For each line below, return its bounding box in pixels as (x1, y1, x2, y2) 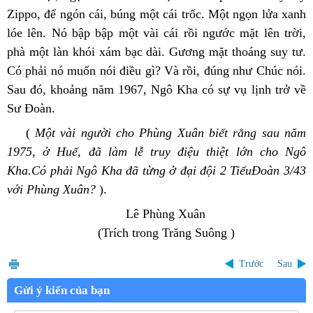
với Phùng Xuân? (7, 182, 99, 196)
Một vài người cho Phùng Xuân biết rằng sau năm (29, 125, 307, 140)
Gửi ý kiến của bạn (14, 283, 110, 297)
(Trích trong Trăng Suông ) (7, 225, 235, 240)
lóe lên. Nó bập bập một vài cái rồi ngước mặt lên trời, (7, 25, 306, 40)
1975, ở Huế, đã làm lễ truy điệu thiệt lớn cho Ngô (7, 144, 306, 159)
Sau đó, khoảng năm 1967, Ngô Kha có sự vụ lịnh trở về (7, 82, 306, 96)
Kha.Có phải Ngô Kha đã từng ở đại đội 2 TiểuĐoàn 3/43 (7, 163, 306, 177)
